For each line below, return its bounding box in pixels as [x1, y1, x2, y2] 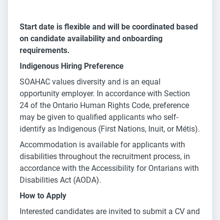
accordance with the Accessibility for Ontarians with [20, 164, 199, 173]
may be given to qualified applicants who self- [20, 112, 178, 122]
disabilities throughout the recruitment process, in [20, 152, 190, 162]
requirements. [20, 46, 70, 55]
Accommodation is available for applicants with [20, 140, 185, 150]
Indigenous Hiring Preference [20, 61, 124, 71]
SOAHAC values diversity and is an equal [20, 77, 161, 87]
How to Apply [20, 191, 66, 201]
